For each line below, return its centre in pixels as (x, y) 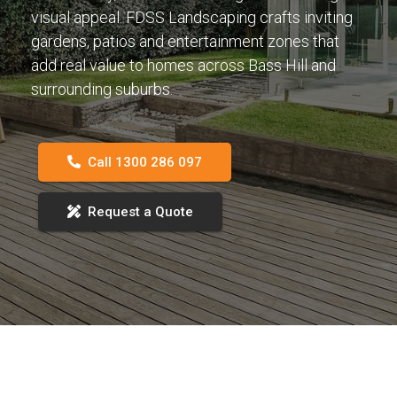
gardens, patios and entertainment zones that (185, 41)
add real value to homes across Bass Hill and (183, 65)
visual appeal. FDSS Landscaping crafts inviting (192, 17)
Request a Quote (140, 211)
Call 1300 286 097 (145, 162)
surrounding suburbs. (102, 89)
